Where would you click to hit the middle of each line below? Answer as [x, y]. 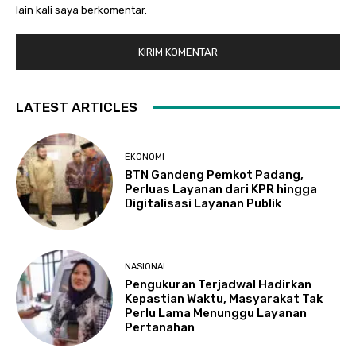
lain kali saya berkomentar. [81, 10]
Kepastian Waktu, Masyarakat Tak [224, 298]
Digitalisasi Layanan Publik [203, 204]
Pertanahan [160, 327]
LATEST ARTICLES [77, 107]
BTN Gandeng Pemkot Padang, [215, 175]
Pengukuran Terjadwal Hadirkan [219, 284]
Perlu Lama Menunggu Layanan [216, 313]
